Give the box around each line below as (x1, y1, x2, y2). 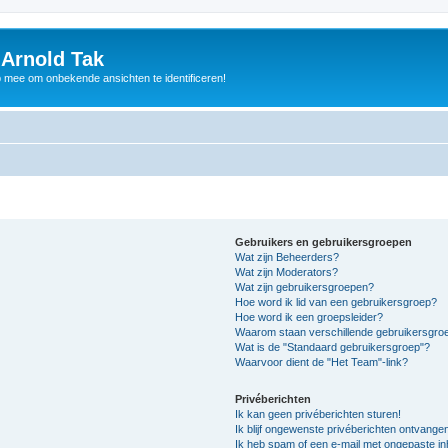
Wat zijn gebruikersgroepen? (235, 280, 375, 293)
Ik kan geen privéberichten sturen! (235, 407, 402, 420)
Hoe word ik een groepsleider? (235, 310, 384, 323)
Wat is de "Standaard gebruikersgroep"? (235, 340, 431, 353)
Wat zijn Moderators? (235, 265, 339, 278)
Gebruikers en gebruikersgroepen (235, 235, 413, 248)
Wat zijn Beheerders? (235, 250, 340, 263)
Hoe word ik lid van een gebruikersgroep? (235, 295, 438, 308)
